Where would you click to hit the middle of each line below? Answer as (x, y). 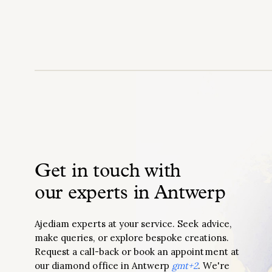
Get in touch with (108, 172)
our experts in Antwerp (130, 194)
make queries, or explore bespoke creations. (132, 238)
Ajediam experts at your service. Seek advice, (133, 224)
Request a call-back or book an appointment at (137, 252)
